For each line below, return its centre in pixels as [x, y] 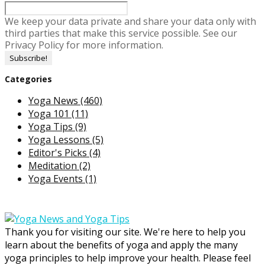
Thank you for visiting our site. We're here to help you [125, 232]
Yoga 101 [50, 113]
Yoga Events [57, 178]
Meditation [54, 165]
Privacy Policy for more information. [84, 45]
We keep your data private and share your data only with [130, 21]
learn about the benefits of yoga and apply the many [121, 245]
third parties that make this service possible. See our [121, 33]
